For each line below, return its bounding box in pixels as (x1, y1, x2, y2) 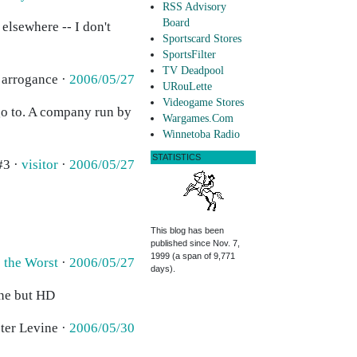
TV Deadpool (163, 65, 224, 77)
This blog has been (151, 226, 224, 236)
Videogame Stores (163, 96, 244, 109)
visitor (22, 157, 58, 172)
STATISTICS (152, 152, 201, 163)
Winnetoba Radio (163, 128, 240, 141)
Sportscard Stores (163, 33, 241, 45)
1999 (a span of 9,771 (151, 251, 235, 261)
